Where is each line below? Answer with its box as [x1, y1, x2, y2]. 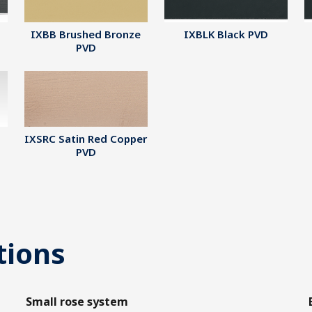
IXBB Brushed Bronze [31, 27, 141, 41]
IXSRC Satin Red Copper [24, 132, 148, 146]
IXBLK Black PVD [184, 27, 269, 41]
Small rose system [26, 294, 129, 309]
